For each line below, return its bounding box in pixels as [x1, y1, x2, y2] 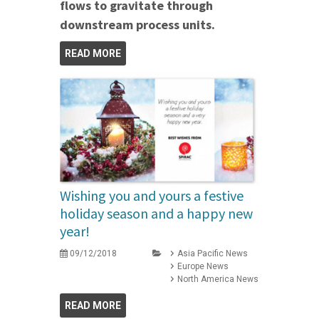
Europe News [177, 261, 229, 272]
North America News [177, 274, 258, 285]
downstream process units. [60, 16, 218, 33]
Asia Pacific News [177, 249, 248, 259]
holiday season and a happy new [60, 204, 253, 223]
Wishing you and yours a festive [60, 187, 244, 205]
